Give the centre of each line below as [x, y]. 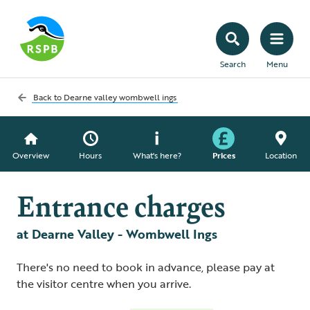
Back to [48, 97]
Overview [31, 155]
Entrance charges [121, 205]
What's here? [157, 155]
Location [281, 155]
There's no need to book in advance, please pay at [146, 267]
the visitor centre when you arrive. [104, 284]
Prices [224, 155]
